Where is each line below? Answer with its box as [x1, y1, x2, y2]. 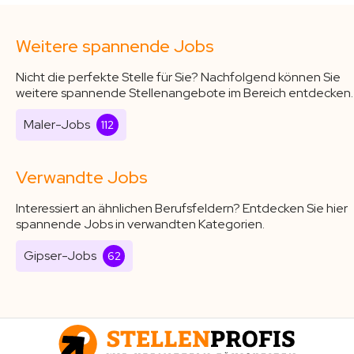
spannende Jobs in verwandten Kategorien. [16, 216, 265, 232]
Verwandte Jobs [16, 166, 148, 189]
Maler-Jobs [24, 116, 90, 133]
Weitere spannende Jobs [16, 35, 214, 58]
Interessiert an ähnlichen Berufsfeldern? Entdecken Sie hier [16, 200, 348, 217]
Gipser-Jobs [24, 247, 96, 264]
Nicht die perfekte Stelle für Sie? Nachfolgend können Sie [16, 69, 341, 85]
